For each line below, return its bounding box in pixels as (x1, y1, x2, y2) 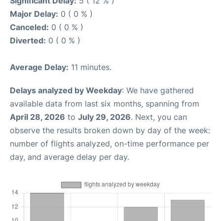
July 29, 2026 (78, 111, 131, 122)
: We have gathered (122, 85, 194, 95)
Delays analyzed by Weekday (10, 85, 122, 95)
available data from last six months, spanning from (10, 98, 199, 109)
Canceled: (10, 22, 49, 32)
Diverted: (10, 35, 46, 45)
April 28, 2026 (10, 111, 65, 122)
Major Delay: (10, 8, 58, 19)
